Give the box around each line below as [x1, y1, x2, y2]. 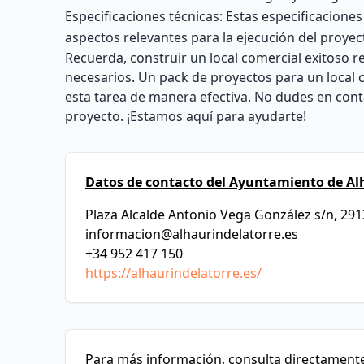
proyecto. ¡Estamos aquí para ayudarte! [65, 107, 306, 125]
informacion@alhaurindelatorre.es [85, 225, 298, 243]
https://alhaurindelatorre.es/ [85, 264, 262, 282]
